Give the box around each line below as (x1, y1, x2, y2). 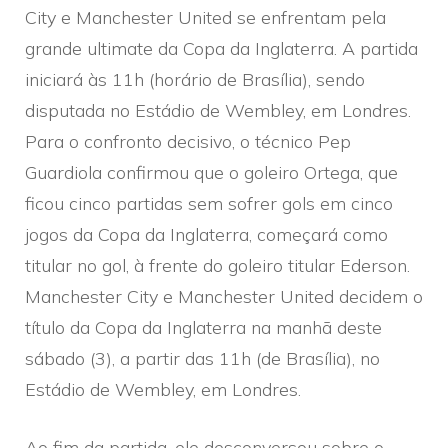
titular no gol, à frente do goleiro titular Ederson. (25, 253, 410, 277)
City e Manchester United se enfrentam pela (25, 5, 386, 29)
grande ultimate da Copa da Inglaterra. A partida (25, 36, 418, 60)
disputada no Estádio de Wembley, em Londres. (25, 98, 411, 122)
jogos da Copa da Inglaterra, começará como (25, 222, 388, 246)
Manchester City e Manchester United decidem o (25, 284, 423, 308)
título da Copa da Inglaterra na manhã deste (25, 315, 382, 339)
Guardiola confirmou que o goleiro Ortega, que (25, 160, 398, 184)
